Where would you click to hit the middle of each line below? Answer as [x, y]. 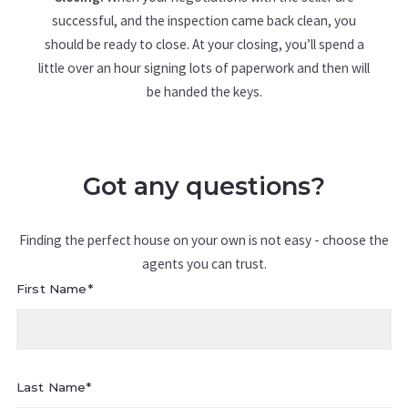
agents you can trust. [204, 264]
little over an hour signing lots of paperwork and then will [204, 68]
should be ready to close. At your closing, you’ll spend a [204, 45]
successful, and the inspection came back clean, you [204, 21]
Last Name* [54, 387]
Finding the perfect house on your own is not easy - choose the [204, 240]
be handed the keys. [204, 92]
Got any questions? [204, 186]
